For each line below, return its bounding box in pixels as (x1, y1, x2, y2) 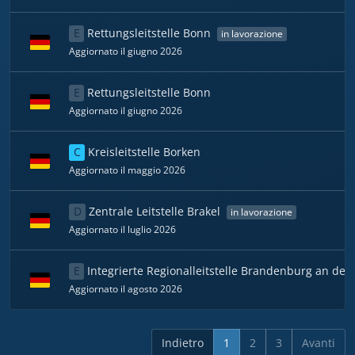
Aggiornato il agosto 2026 (69, 281, 182, 296)
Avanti (302, 335, 335, 350)
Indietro (162, 335, 204, 350)
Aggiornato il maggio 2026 (69, 162, 185, 177)
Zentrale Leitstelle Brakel (86, 204, 224, 219)
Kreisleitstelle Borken (85, 144, 201, 159)
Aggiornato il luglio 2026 (69, 222, 176, 236)
